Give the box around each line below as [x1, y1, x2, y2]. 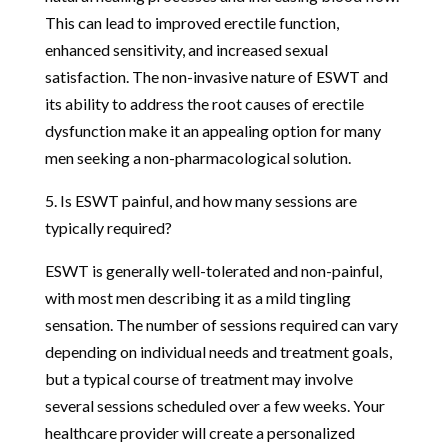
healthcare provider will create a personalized [44, 422, 355, 442]
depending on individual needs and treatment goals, [44, 341, 392, 361]
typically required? [44, 217, 172, 237]
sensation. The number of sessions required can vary [44, 314, 398, 334]
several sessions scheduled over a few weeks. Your [44, 395, 385, 415]
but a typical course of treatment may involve [44, 368, 353, 388]
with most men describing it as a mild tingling [44, 287, 351, 307]
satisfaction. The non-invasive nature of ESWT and [44, 66, 388, 86]
